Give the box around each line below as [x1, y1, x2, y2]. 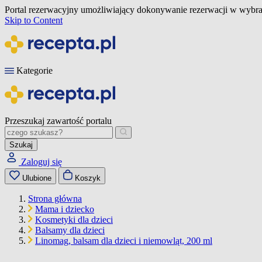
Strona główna [28, 194, 82, 204]
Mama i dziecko [35, 204, 94, 214]
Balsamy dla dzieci [35, 225, 105, 235]
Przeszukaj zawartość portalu [5, 116, 112, 126]
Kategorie [16, 65, 53, 75]
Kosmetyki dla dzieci [35, 215, 113, 225]
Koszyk [75, 174, 101, 182]
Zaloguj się [21, 157, 62, 167]
